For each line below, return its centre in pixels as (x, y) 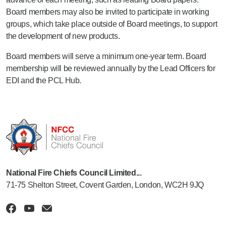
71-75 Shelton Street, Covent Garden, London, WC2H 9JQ (105, 185)
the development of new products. (63, 36)
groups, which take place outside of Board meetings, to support (112, 24)
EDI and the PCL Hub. (44, 80)
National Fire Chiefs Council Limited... (74, 173)
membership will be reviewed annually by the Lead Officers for (111, 68)
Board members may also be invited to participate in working (108, 12)
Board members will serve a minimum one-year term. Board (106, 56)
